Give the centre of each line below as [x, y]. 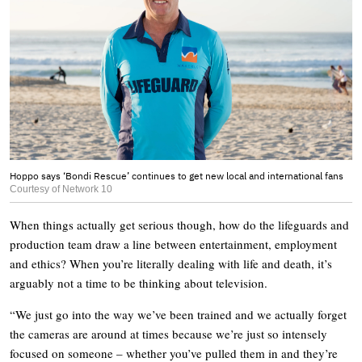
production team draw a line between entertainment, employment [173, 244]
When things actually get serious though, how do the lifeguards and [179, 224]
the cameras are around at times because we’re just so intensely [168, 333]
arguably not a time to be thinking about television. [139, 282]
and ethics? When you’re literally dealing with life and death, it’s [171, 263]
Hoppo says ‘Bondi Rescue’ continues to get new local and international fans [177, 175]
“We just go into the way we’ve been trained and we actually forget [178, 314]
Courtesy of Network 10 [61, 189]
